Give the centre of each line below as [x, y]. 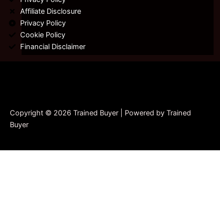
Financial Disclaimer [53, 47]
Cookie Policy [42, 35]
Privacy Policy [43, 23]
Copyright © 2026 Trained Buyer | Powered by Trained [100, 113]
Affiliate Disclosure [50, 12]
